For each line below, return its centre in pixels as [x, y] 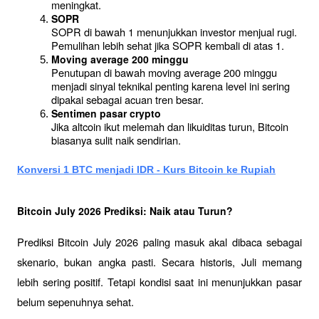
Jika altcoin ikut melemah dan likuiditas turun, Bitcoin [170, 127]
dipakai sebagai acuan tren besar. [127, 100]
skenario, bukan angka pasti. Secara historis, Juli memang [159, 262]
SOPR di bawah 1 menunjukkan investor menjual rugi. [174, 32]
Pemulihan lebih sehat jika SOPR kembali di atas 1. [168, 46]
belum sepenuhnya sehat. [75, 302]
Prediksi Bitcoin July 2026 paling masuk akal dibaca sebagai [159, 242]
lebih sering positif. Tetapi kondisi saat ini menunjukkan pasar [159, 282]
